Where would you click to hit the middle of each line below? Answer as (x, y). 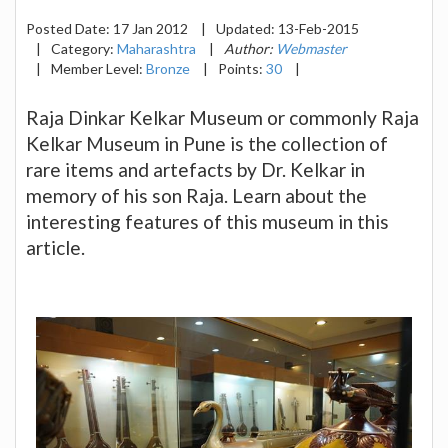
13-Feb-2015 (318, 28)
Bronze (168, 68)
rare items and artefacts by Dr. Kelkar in (195, 169)
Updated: (247, 28)
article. (55, 247)
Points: (242, 68)
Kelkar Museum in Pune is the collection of (207, 143)
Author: (250, 48)
